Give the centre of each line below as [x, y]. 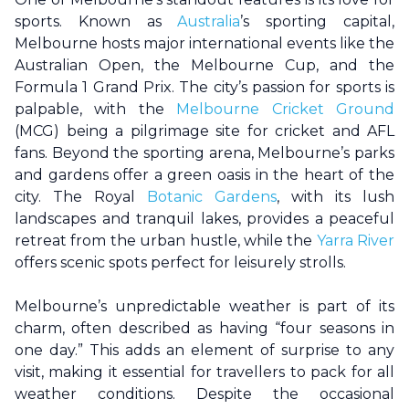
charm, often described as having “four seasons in [204, 328]
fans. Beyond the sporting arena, [136, 152]
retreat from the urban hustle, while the [166, 240]
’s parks [368, 152]
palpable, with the [96, 109]
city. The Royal [81, 196]
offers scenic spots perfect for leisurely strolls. [180, 262]
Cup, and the [334, 65]
